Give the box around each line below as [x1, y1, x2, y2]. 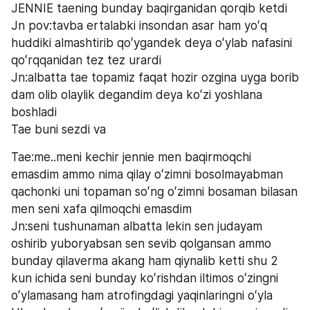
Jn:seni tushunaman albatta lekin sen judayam [11, 219, 262, 233]
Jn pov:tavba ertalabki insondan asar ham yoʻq [11, 18, 267, 33]
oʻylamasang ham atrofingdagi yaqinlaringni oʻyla [11, 288, 276, 302]
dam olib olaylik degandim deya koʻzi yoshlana [11, 87, 262, 102]
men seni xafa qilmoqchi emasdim [11, 201, 192, 216]
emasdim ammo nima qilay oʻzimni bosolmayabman [11, 167, 283, 181]
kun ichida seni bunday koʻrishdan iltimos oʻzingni [11, 271, 278, 285]
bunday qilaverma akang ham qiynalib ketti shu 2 [11, 253, 278, 268]
